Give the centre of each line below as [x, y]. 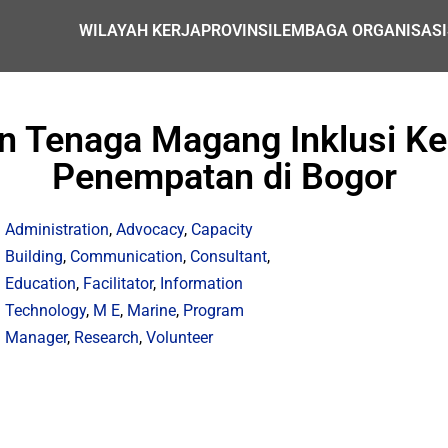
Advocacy [150, 229]
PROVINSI [237, 30]
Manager [36, 337]
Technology [46, 310]
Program [214, 310]
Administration [57, 229]
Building [34, 256]
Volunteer [180, 337]
